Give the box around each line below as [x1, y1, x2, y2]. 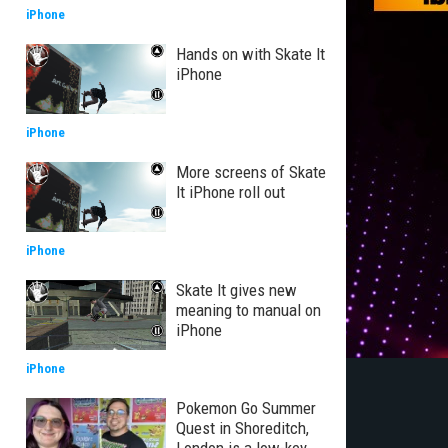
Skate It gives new [176, 280, 297, 300]
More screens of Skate [176, 162, 326, 182]
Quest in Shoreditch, [176, 418, 309, 438]
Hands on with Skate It [176, 44, 325, 64]
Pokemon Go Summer [176, 398, 316, 418]
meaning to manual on [176, 300, 321, 320]
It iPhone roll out [176, 182, 285, 202]
